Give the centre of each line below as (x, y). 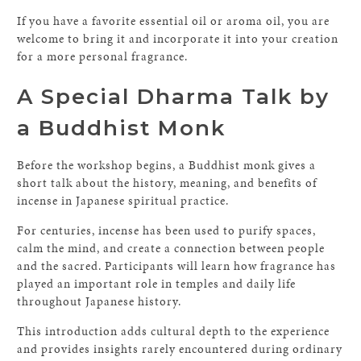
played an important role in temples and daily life (157, 284)
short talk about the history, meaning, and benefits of (167, 183)
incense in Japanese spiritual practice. (123, 201)
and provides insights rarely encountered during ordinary (180, 349)
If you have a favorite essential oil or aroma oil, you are (174, 21)
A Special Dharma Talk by (174, 97)
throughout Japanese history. (100, 301)
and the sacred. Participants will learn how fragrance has (177, 266)
